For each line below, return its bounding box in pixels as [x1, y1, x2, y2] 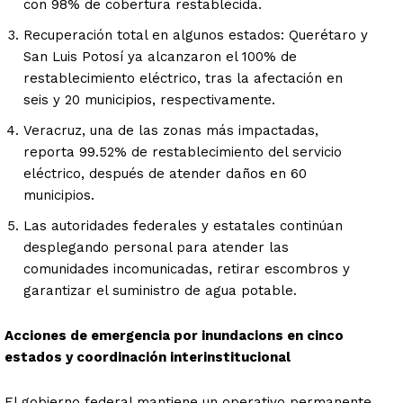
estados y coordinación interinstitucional [4, 349, 291, 366]
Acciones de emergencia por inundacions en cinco [4, 327, 344, 345]
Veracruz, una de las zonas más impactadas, [23, 122, 318, 139]
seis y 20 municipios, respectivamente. [23, 92, 275, 109]
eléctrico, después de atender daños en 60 [23, 166, 307, 183]
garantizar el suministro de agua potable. [23, 282, 297, 300]
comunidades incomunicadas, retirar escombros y [23, 261, 350, 278]
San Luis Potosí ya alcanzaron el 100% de [23, 49, 297, 66]
